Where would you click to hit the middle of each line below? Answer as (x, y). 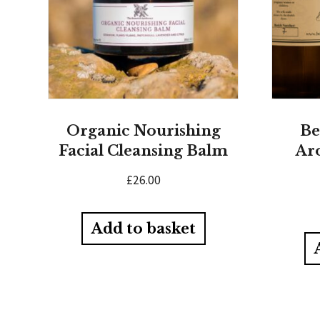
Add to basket (143, 229)
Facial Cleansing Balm (144, 150)
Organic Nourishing (143, 130)
